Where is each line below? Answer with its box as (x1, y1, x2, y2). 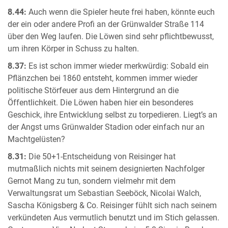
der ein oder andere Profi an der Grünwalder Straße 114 (8, 20, 204, 30)
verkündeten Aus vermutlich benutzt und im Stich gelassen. (8, 213, 219, 223)
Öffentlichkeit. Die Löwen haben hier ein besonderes (8, 98, 193, 108)
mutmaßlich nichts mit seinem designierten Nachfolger (8, 164, 205, 174)
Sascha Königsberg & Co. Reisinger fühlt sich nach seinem (8, 201, 217, 211)
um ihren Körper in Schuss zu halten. (8, 44, 139, 54)
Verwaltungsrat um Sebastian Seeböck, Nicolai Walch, (8, 189, 201, 198)
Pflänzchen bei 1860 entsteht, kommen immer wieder (8, 74, 197, 83)
